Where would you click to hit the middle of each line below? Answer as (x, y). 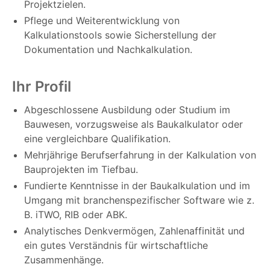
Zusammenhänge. (64, 260)
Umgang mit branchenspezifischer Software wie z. (139, 200)
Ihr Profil (42, 87)
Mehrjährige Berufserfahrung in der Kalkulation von (140, 155)
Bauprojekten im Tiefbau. (81, 170)
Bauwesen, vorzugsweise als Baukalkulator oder (133, 124)
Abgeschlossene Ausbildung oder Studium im (127, 110)
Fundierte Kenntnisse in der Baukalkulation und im (137, 186)
